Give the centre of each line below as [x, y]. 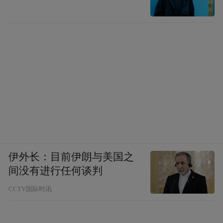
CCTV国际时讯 [30, 189]
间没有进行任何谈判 [56, 170]
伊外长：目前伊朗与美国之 [71, 157]
